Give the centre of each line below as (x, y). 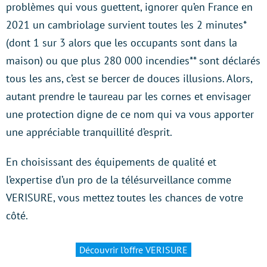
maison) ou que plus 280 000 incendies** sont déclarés (133, 61)
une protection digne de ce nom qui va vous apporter (130, 114)
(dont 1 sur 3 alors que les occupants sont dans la (122, 43)
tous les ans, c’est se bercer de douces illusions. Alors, (129, 79)
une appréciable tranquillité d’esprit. (89, 132)
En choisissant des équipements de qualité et (111, 162)
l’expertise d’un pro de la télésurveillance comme (119, 180)
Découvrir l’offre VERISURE (133, 250)
